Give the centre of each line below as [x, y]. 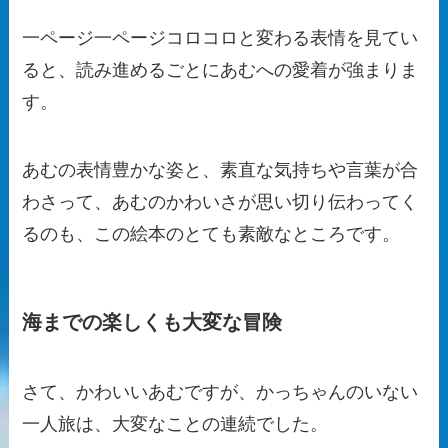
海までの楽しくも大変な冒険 [152, 322]
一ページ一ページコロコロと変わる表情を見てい [220, 38]
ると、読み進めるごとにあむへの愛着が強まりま [220, 70]
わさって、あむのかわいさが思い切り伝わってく [220, 202]
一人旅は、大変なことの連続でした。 [175, 423]
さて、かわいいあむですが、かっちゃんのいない [220, 391]
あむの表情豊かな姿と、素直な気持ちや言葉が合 [220, 170]
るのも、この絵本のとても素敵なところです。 [211, 234]
